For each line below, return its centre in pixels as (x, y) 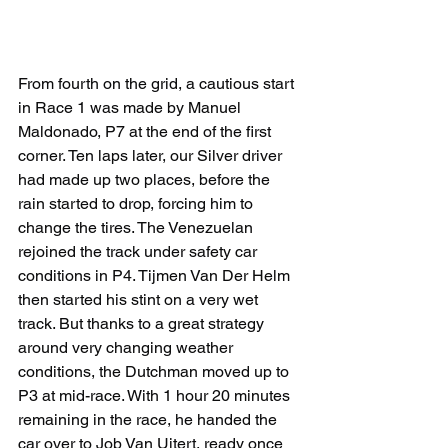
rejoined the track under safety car (139, 251)
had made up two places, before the (146, 179)
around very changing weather (127, 347)
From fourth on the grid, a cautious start (158, 83)
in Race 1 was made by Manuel (131, 107)
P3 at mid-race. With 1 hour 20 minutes (156, 395)
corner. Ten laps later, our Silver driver (152, 155)
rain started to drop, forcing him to (137, 203)
